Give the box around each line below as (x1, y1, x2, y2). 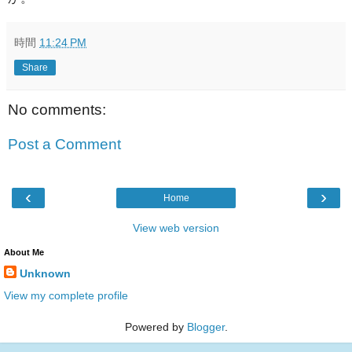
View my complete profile (4, 288, 128, 302)
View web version (133, 222, 219, 235)
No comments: (8, 101, 106, 119)
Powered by (124, 320, 187, 333)
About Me (4, 247, 44, 258)
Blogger (186, 320, 225, 333)
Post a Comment (8, 136, 121, 153)
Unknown (20, 267, 71, 280)
